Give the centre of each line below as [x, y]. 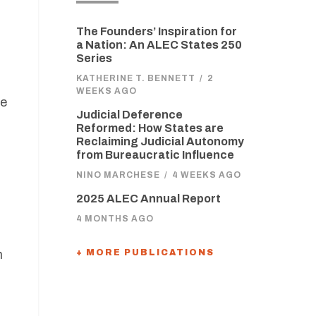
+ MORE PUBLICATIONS [145, 253]
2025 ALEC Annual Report [148, 199]
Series [94, 58]
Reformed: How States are [150, 128]
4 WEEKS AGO [206, 175]
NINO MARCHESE [118, 175]
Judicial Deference [129, 115]
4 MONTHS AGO [115, 219]
